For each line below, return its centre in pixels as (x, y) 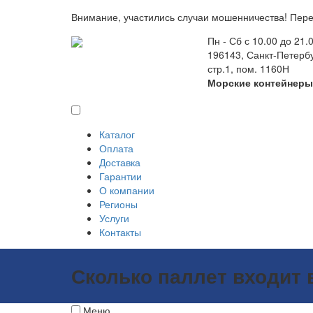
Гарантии (121, 176)
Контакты (120, 232)
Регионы (118, 204)
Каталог (117, 134)
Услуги (114, 218)
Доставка (120, 162)
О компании (127, 190)
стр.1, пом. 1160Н (248, 68)
